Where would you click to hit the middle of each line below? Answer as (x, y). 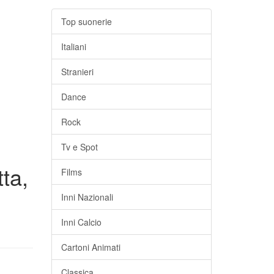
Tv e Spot (79, 147)
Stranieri (77, 72)
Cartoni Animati (91, 247)
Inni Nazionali (87, 197)
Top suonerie (86, 21)
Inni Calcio (81, 222)
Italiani (73, 46)
